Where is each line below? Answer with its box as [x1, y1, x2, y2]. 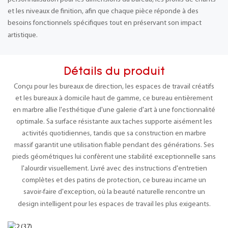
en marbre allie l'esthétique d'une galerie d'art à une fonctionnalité [13, 106, 215, 114]
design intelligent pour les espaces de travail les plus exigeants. [17, 200, 211, 208]
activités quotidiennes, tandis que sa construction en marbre [22, 129, 206, 137]
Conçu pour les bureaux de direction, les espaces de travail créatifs [14, 82, 214, 91]
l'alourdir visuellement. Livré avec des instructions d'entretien [21, 164, 207, 173]
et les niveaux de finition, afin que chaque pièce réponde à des [8, 7, 198, 15]
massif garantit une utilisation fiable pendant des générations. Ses [14, 141, 214, 149]
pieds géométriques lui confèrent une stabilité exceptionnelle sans [12, 153, 216, 161]
